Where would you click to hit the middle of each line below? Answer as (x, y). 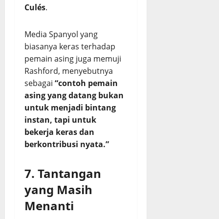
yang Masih (58, 189)
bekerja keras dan (59, 132)
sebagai (40, 83)
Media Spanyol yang (61, 34)
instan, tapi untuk (60, 120)
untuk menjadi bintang (70, 108)
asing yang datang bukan (74, 95)
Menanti (49, 206)
